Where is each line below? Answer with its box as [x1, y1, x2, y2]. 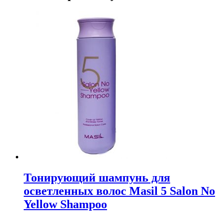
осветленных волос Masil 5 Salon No [24, 184, 215, 198]
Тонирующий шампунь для [24, 171, 170, 184]
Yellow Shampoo [24, 198, 107, 211]
